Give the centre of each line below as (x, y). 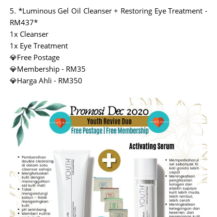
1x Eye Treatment (39, 45)
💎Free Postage (35, 57)
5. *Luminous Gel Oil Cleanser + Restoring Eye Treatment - (108, 10)
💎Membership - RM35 (48, 69)
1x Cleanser (29, 34)
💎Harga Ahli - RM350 (46, 80)
